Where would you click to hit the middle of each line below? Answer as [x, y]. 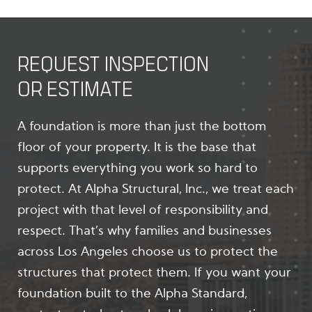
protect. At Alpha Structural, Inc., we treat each [156, 189]
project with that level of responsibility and [143, 210]
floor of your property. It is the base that [137, 147]
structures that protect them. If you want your [154, 273]
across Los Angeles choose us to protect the [148, 252]
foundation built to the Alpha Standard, [132, 294]
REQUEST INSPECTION [113, 64]
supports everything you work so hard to [138, 168]
